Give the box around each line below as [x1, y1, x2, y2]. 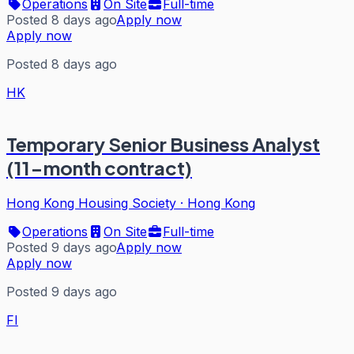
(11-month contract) [6, 156, 192, 180]
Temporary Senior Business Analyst [6, 132, 320, 156]
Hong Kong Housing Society [6, 195, 176, 211]
